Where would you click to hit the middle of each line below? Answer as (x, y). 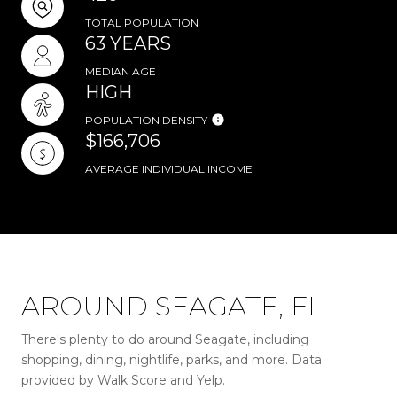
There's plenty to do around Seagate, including (165, 339)
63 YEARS (128, 43)
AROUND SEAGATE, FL (172, 306)
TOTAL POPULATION (142, 23)
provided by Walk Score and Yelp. (123, 380)
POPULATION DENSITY (146, 120)
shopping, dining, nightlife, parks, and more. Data (171, 360)
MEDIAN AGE (121, 71)
